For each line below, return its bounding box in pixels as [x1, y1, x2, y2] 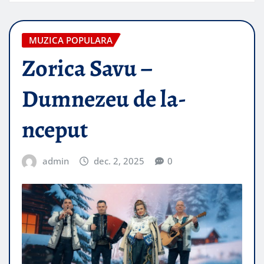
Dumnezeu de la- [22, 82, 186, 115]
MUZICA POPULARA [29, 34, 113, 46]
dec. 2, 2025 [94, 155, 145, 167]
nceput [22, 113, 88, 146]
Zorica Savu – [22, 52, 152, 85]
